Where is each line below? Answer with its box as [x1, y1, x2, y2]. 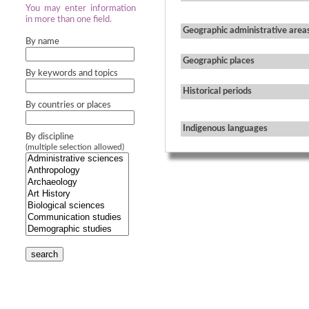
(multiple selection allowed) [26, 143, 124, 151]
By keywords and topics [26, 69, 118, 78]
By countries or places [26, 101, 111, 110]
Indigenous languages [183, 124, 268, 133]
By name [26, 37, 59, 46]
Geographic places [183, 57, 255, 66]
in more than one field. [26, 15, 112, 24]
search [31, 249, 58, 259]
